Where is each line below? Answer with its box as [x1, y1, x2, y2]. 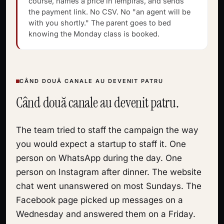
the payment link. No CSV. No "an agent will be [28, 7, 190, 16]
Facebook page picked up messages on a [16, 195, 183, 205]
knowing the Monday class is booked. [28, 29, 159, 38]
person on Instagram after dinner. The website [16, 167, 201, 177]
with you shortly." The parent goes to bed [28, 18, 171, 27]
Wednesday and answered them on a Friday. [16, 209, 195, 219]
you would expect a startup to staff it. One [16, 139, 186, 149]
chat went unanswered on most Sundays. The [16, 181, 201, 191]
